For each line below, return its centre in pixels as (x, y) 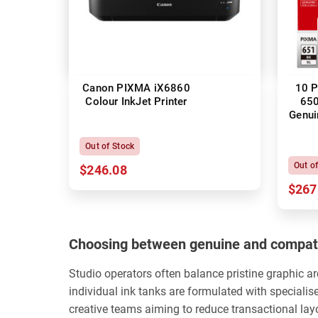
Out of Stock (110, 146)
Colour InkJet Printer (136, 101)
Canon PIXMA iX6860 (136, 88)
